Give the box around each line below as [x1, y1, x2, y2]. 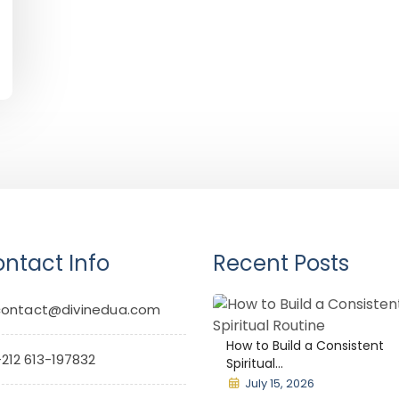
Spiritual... [226, 354, 283, 372]
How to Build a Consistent [226, 337, 384, 354]
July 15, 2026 [245, 375, 315, 392]
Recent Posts [213, 248, 349, 278]
